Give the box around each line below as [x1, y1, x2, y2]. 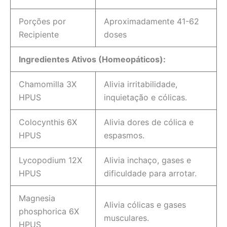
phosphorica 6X [19, 206, 79, 217]
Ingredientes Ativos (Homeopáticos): [19, 54, 166, 65]
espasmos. [104, 130, 144, 141]
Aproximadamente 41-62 [104, 16, 199, 27]
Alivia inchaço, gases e [104, 155, 191, 166]
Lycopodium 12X [19, 155, 82, 166]
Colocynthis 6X [19, 117, 77, 128]
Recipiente [19, 29, 59, 40]
